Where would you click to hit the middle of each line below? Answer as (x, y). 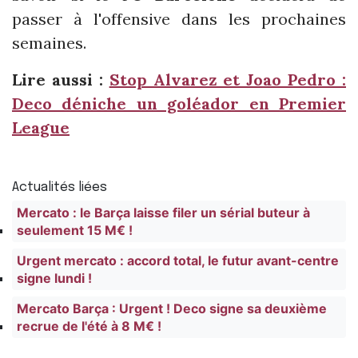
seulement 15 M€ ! (75, 230)
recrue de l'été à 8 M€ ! (89, 326)
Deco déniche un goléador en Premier (179, 103)
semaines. (49, 42)
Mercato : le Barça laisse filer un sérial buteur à (164, 212)
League (41, 127)
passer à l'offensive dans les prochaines (179, 18)
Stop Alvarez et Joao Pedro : (227, 79)
